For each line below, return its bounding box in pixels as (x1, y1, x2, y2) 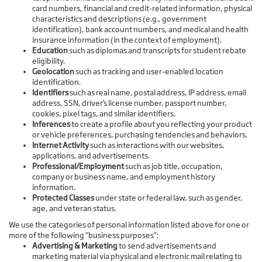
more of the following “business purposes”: (9, 230, 158, 240)
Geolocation (32, 67, 74, 77)
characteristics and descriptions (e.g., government (32, 14, 206, 24)
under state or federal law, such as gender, (94, 193, 243, 203)
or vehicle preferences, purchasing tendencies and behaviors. (32, 130, 247, 140)
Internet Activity (32, 140, 89, 150)
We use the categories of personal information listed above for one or (9, 220, 249, 230)
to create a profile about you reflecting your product (70, 119, 252, 129)
